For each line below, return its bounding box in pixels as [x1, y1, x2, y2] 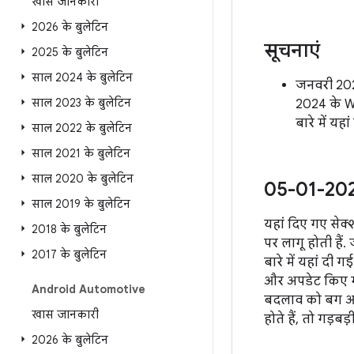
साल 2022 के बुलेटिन [32, 121, 132, 135]
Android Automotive [32, 282, 145, 296]
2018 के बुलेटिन [32, 222, 107, 236]
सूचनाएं [264, 39, 320, 62]
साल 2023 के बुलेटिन [32, 96, 131, 110]
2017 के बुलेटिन [32, 247, 107, 262]
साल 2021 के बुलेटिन [32, 146, 130, 160]
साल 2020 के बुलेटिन [32, 171, 134, 186]
